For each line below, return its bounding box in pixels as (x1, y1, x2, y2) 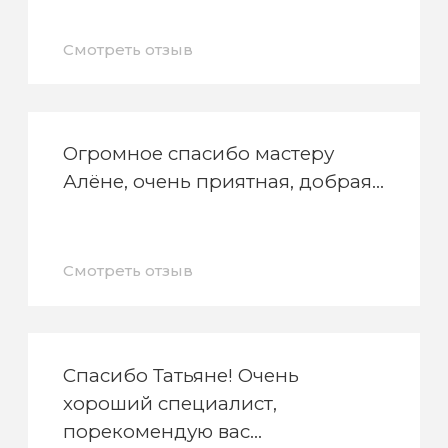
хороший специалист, (63, 391, 278, 415)
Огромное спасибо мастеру (63, 141, 335, 165)
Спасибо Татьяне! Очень (63, 363, 300, 387)
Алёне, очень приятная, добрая (63, 169, 373, 193)
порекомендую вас (63, 419, 251, 443)
